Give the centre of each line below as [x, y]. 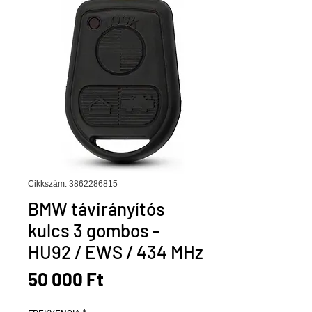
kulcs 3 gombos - [94, 230]
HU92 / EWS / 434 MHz [116, 252]
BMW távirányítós [96, 209]
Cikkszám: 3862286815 [73, 184]
